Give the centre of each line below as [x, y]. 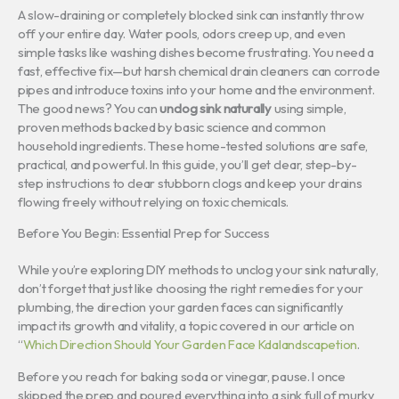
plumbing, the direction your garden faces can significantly [181, 307]
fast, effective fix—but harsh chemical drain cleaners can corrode [199, 70]
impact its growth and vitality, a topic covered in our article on [186, 326]
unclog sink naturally [216, 108]
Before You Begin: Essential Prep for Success [144, 233]
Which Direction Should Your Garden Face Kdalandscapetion [190, 345]
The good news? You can [89, 108]
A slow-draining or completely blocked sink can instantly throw [191, 14]
